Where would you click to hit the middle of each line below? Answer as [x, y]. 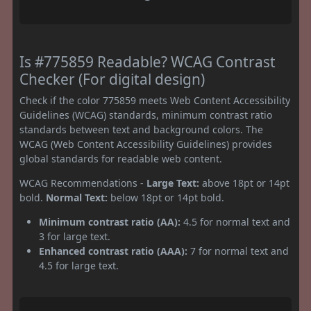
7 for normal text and [238, 251]
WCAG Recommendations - [83, 183]
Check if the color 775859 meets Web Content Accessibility [155, 100]
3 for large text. [75, 236]
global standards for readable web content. [121, 158]
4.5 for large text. [79, 265]
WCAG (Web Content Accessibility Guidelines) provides [146, 144]
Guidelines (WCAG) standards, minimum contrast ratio [146, 115]
